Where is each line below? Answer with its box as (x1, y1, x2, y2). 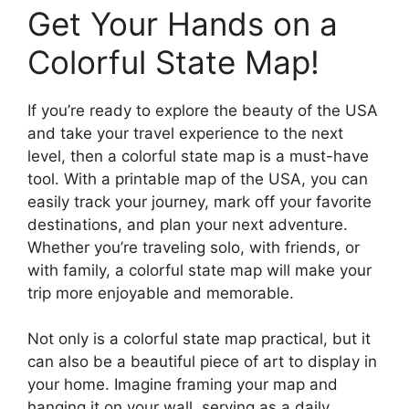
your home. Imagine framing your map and (27, 375, 338, 394)
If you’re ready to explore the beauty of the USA (27, 100, 378, 120)
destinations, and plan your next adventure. (27, 215, 348, 234)
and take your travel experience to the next (27, 123, 343, 142)
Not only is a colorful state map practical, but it (27, 330, 371, 349)
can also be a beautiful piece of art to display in (27, 352, 377, 372)
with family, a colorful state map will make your (27, 260, 372, 279)
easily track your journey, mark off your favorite (27, 192, 372, 211)
